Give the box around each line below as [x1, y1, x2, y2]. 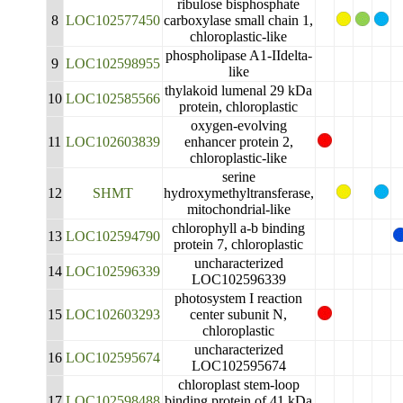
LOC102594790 [65, 228, 160, 244]
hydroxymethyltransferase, [163, 185, 314, 201]
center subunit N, [190, 307, 288, 322]
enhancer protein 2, [184, 134, 293, 149]
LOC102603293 [65, 307, 160, 322]
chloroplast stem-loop [177, 377, 300, 392]
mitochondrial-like [186, 201, 291, 217]
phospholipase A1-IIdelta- [165, 48, 312, 63]
